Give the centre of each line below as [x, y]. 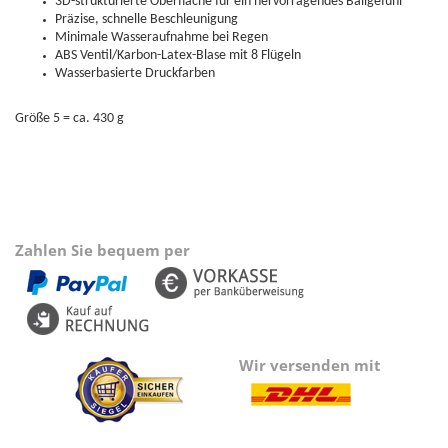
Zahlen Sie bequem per [102, 249]
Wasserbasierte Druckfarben [135, 73]
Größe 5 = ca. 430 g [69, 118]
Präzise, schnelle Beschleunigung [146, 19]
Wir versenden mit [310, 364]
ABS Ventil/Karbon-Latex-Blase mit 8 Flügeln [178, 55]
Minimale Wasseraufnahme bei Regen [161, 37]
